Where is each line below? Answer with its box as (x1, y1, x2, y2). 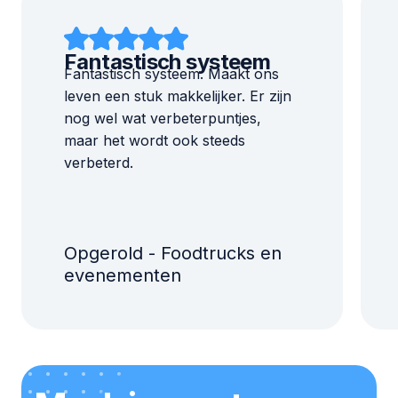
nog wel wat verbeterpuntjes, (64, 109, 261, 128)
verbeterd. (64, 154, 133, 172)
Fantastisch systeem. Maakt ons (64, 65, 279, 84)
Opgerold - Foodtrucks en (64, 243, 282, 265)
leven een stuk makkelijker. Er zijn (64, 87, 291, 106)
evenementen (64, 265, 181, 287)
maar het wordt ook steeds (64, 131, 245, 150)
